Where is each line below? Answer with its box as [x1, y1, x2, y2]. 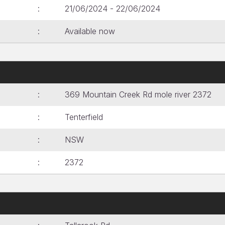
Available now [65, 26, 115, 36]
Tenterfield [65, 112, 103, 122]
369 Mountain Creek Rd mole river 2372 [65, 89, 211, 99]
